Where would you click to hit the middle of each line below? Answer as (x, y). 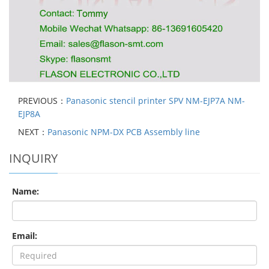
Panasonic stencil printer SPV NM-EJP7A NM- (156, 101)
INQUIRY (33, 159)
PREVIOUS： (42, 101)
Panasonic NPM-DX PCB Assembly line (124, 132)
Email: (25, 236)
